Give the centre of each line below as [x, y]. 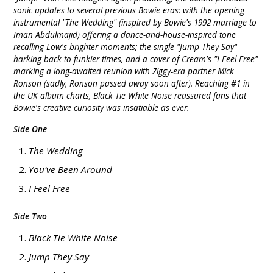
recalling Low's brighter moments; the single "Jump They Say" [126, 47]
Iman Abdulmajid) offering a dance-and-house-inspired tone [125, 35]
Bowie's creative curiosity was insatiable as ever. [101, 108]
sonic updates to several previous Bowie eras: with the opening [129, 10]
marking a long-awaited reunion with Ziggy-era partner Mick [124, 71]
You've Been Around [71, 170]
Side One [30, 129]
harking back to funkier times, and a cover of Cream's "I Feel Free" [136, 59]
